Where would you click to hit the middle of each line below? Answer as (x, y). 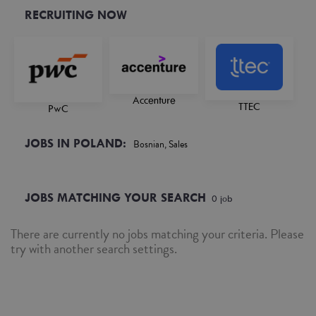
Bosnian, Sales (160, 144)
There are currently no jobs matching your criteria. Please (157, 234)
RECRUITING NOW (76, 15)
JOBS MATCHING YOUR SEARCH (115, 197)
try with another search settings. (94, 249)
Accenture (154, 101)
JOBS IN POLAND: (75, 143)
